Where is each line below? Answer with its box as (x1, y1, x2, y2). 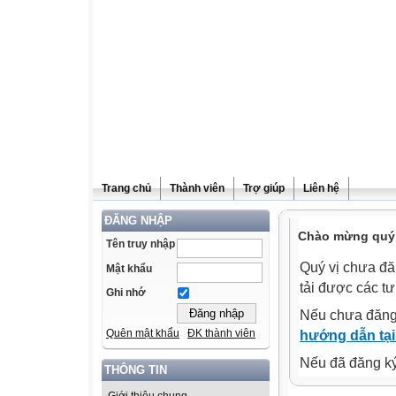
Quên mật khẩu (106, 327, 179, 340)
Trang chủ (102, 182, 151, 194)
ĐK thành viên (187, 327, 255, 340)
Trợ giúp (243, 182, 285, 194)
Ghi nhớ (106, 286, 146, 300)
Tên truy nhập (106, 238, 175, 250)
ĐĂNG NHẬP (104, 214, 172, 227)
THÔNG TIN (104, 363, 167, 377)
